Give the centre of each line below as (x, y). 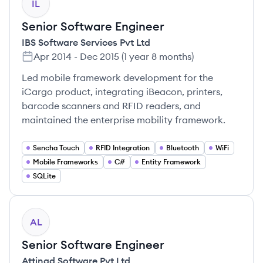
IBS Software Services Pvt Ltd (86, 42)
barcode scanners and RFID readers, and (111, 106)
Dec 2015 (100, 56)
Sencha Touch (56, 148)
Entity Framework (171, 162)
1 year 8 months (158, 56)
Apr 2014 (53, 56)
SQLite (44, 176)
